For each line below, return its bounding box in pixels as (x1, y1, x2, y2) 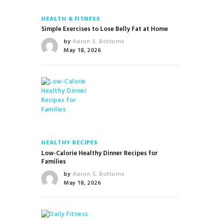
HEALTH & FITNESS (41, 14, 100, 24)
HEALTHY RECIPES (41, 138, 98, 148)
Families (41, 156, 66, 167)
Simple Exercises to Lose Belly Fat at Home (41, 24, 168, 35)
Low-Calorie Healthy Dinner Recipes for (41, 148, 158, 159)
